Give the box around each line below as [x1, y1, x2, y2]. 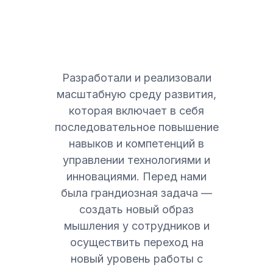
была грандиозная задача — [61, 186, 212, 199]
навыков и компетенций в [69, 137, 204, 150]
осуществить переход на [69, 236, 204, 249]
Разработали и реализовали [62, 71, 211, 84]
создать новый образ [79, 203, 194, 216]
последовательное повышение [54, 121, 219, 133]
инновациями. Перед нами [66, 170, 207, 183]
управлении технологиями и [63, 154, 210, 166]
